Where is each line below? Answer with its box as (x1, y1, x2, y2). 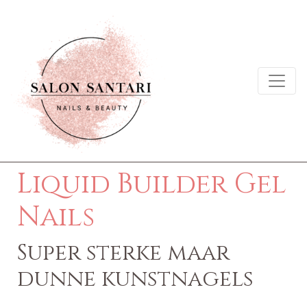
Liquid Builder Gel (17, 166, 286, 203)
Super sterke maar (17, 238, 230, 268)
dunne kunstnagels (17, 265, 254, 294)
